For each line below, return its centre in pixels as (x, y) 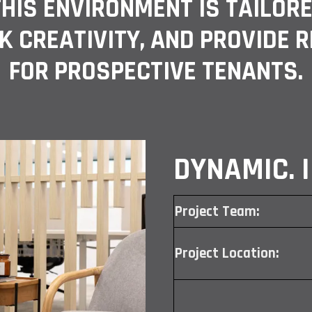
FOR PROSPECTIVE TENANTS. (156, 71)
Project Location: (227, 253)
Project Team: (217, 212)
